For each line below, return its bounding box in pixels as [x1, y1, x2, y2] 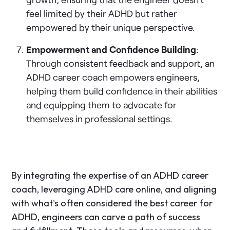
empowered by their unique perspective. [26, 21, 196, 33]
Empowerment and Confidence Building [26, 43, 197, 55]
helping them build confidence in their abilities [26, 85, 218, 97]
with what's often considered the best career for [11, 197, 213, 209]
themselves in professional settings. [26, 112, 173, 124]
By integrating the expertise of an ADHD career [11, 169, 209, 181]
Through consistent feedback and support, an [26, 57, 215, 69]
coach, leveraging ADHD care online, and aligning [11, 183, 217, 195]
